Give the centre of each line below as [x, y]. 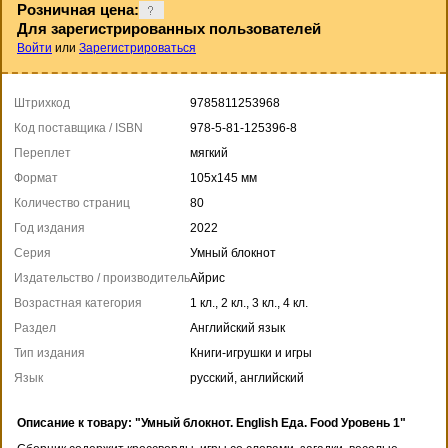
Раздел [35, 327]
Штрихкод [42, 102]
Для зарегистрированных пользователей [169, 28]
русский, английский [247, 377]
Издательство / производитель [102, 277]
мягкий [209, 152]
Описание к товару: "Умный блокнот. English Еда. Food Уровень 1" [211, 422]
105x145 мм [223, 177]
